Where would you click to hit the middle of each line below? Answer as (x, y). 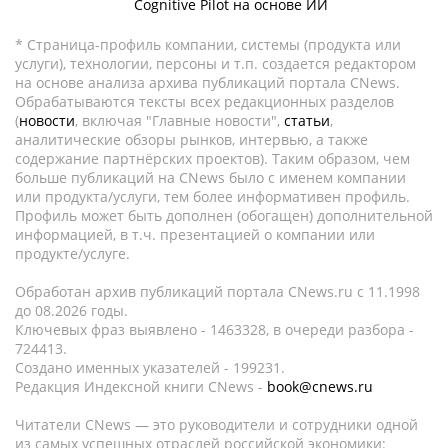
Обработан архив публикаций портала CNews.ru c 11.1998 (217, 291)
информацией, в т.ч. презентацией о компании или (195, 234)
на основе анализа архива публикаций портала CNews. (207, 82)
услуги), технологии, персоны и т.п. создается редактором (215, 63)
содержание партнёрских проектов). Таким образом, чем (212, 158)
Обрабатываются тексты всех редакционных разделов (204, 101)
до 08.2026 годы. (71, 310)
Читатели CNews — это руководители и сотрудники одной (216, 424)
